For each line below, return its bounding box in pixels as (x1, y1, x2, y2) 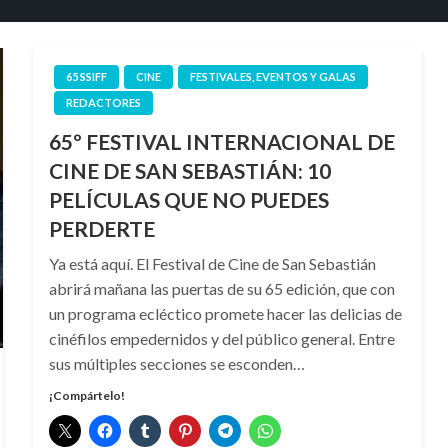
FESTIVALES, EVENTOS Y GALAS (189, 70, 356, 83)
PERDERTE (48, 216, 155, 241)
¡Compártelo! (48, 388, 125, 403)
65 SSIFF (65, 70, 107, 83)
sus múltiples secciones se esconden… (48, 354, 305, 373)
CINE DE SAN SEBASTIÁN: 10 (48, 158, 331, 183)
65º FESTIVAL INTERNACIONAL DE (48, 129, 395, 154)
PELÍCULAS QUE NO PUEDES (48, 187, 329, 212)
